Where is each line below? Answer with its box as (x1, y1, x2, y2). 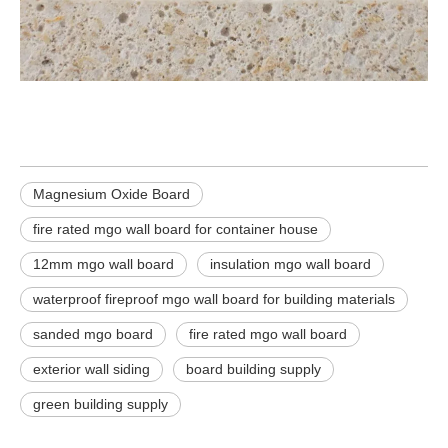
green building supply (33, 396, 168, 412)
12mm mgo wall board (33, 256, 174, 272)
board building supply (186, 361, 321, 377)
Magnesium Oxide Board (33, 186, 190, 202)
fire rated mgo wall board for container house (33, 221, 318, 237)
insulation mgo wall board (210, 256, 371, 272)
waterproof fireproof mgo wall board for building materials (33, 291, 395, 307)
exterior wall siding (33, 361, 150, 377)
